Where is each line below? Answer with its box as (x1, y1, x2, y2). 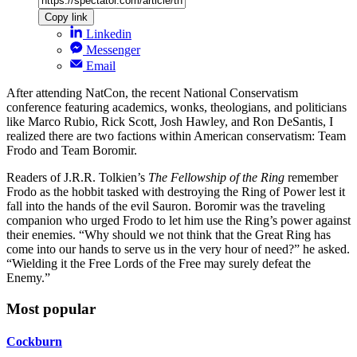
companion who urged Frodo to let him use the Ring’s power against (6, 214, 351, 228)
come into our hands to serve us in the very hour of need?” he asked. (6, 242, 350, 257)
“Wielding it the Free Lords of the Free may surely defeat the (6, 257, 311, 271)
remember (284, 171, 338, 185)
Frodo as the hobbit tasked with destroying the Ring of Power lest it (6, 185, 345, 199)
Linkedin (86, 27, 131, 41)
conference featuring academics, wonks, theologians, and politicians (6, 100, 347, 115)
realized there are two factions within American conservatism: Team (6, 129, 346, 143)
